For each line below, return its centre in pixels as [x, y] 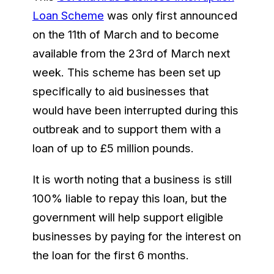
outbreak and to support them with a [126, 129]
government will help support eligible [128, 217]
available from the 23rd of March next [131, 53]
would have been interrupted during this [135, 110]
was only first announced [170, 15]
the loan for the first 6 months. [110, 255]
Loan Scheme [68, 15]
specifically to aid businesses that [120, 91]
